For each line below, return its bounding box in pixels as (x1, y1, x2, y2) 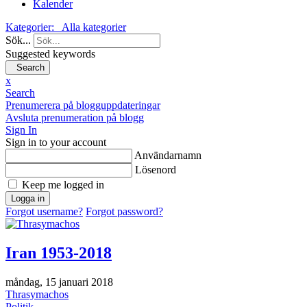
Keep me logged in (22, 178, 104, 191)
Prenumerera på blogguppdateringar (5, 99, 160, 111)
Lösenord (135, 163, 176, 175)
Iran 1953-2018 (5, 243, 112, 262)
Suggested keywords (5, 47, 95, 60)
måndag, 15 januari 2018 (5, 275, 113, 288)
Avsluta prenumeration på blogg (5, 111, 144, 123)
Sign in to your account (5, 136, 106, 148)
